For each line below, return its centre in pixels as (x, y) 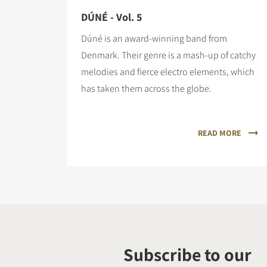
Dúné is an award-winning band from (154, 38)
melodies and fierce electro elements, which (168, 72)
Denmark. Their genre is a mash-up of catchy (168, 55)
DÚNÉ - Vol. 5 (111, 17)
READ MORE (220, 133)
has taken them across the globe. (146, 88)
